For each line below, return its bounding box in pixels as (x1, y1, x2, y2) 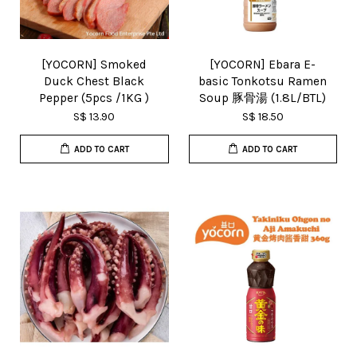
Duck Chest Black (44, 74, 145, 88)
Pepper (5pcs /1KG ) (39, 91, 150, 105)
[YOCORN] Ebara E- (210, 57, 316, 72)
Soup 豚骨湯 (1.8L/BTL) (199, 91, 327, 105)
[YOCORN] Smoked (41, 57, 147, 72)
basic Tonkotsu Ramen (198, 74, 328, 88)
